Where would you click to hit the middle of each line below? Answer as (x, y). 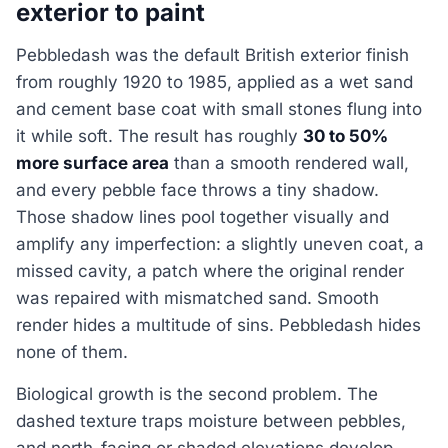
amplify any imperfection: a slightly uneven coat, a (220, 244)
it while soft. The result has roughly (159, 136)
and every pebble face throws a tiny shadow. (197, 190)
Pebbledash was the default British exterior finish (212, 55)
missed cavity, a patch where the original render (210, 271)
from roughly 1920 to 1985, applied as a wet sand (214, 82)
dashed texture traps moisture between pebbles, (211, 420)
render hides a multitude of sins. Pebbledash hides (218, 325)
